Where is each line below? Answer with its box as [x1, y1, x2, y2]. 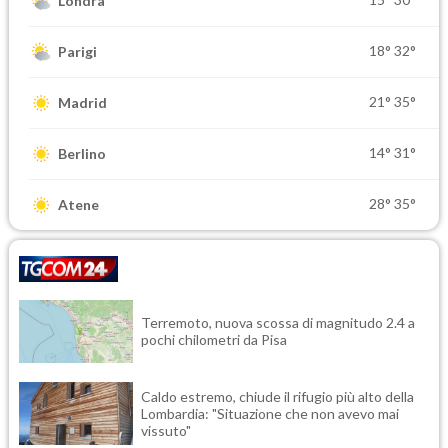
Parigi [58, 43, 97, 61]
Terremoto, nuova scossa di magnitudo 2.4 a [141, 314, 415, 332]
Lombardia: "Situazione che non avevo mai [141, 404, 399, 422]
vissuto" [141, 421, 191, 439]
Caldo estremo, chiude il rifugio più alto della [141, 387, 414, 405]
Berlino [58, 145, 106, 163]
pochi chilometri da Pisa [141, 331, 287, 349]
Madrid [58, 94, 107, 112]
